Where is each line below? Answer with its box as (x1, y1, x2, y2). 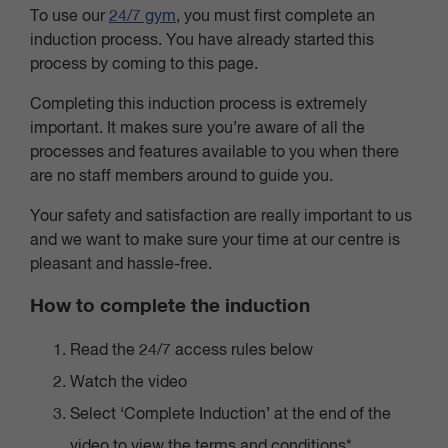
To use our (30, 9, 109, 25)
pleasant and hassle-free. (30, 257, 212, 273)
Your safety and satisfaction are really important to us (30, 209, 412, 225)
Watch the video (70, 375, 187, 392)
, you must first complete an (176, 9, 375, 25)
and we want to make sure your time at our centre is (30, 233, 400, 249)
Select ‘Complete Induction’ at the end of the (70, 407, 391, 424)
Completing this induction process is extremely (30, 97, 367, 113)
